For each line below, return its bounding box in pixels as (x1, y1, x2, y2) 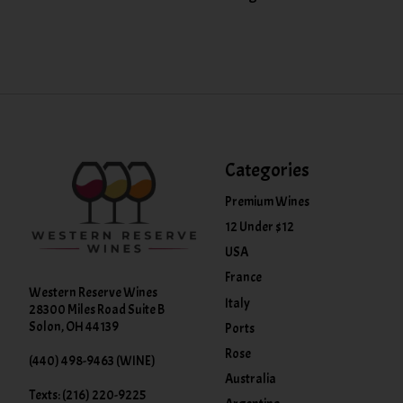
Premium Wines (224, 193, 309, 210)
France (224, 269, 262, 287)
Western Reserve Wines (29, 283, 157, 301)
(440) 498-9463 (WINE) (29, 352, 156, 370)
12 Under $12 (224, 219, 294, 237)
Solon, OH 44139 (29, 318, 119, 336)
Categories (224, 157, 309, 182)
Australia (224, 371, 276, 389)
